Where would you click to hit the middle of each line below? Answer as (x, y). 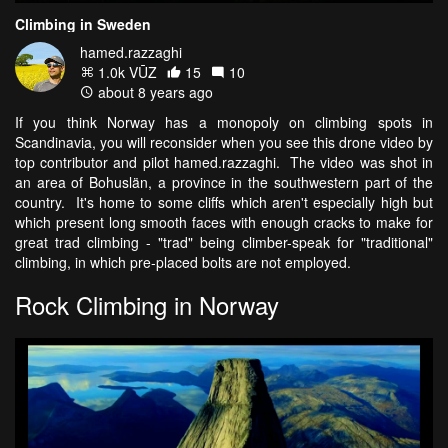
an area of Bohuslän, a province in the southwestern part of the (224, 182)
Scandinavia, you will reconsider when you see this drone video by (224, 142)
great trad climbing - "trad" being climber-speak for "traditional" (224, 242)
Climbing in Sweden (83, 24)
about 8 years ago (153, 92)
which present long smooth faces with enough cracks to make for (224, 222)
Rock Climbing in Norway (147, 305)
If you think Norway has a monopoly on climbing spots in (224, 122)
